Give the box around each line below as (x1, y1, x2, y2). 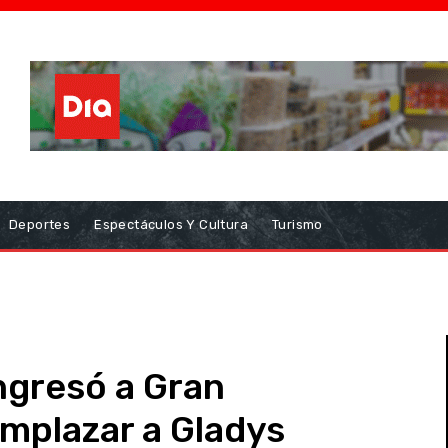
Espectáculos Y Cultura (94, 217, 249, 232)
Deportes (9, 217, 71, 232)
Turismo (272, 217, 323, 232)
